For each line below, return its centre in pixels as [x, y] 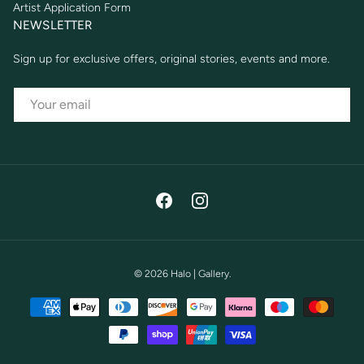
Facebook [188, 208]
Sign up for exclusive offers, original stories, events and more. [171, 59]
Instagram [224, 208]
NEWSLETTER [53, 26]
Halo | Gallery [199, 273]
